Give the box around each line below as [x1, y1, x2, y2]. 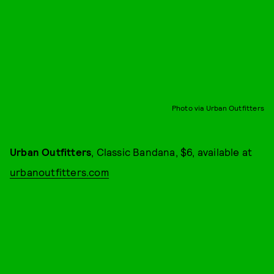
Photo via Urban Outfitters [171, 103, 264, 113]
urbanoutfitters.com [10, 166, 109, 179]
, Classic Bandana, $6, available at [91, 146, 253, 158]
